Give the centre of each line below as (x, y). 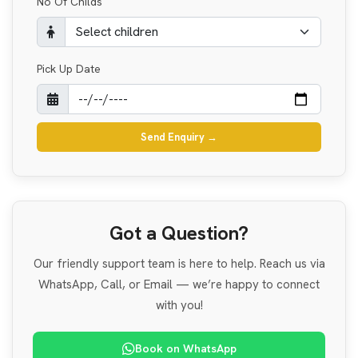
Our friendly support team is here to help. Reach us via (179, 263)
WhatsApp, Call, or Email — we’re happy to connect (179, 284)
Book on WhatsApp (185, 348)
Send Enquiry (173, 137)
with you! (179, 305)
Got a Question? (179, 233)
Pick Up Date (69, 68)
